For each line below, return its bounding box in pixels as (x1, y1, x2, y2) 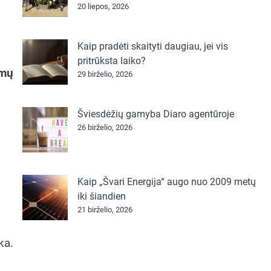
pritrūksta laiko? (77, 55, 146, 67)
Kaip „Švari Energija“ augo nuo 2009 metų (77, 176, 256, 188)
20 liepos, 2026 (77, 2, 129, 11)
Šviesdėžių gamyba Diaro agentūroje (77, 108, 234, 120)
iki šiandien (77, 191, 126, 202)
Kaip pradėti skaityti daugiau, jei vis (77, 41, 228, 52)
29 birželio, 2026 (77, 70, 132, 79)
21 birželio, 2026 (77, 205, 132, 214)
